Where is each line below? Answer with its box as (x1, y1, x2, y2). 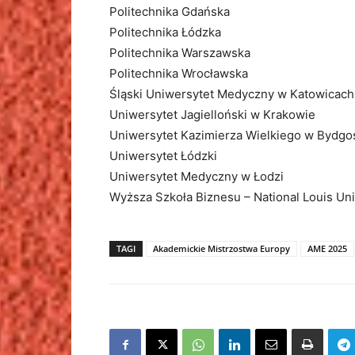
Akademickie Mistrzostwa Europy (153, 242, 290, 254)
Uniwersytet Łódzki (109, 148, 217, 163)
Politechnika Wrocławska (109, 66, 248, 81)
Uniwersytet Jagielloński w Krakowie (109, 107, 315, 122)
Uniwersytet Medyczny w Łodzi (109, 169, 284, 184)
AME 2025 (307, 242, 347, 254)
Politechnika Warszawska (109, 45, 250, 60)
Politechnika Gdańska (109, 4, 230, 19)
